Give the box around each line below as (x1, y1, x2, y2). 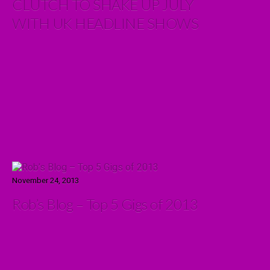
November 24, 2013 (12, 176, 79, 185)
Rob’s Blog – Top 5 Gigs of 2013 (12, 195, 198, 213)
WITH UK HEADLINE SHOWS (12, 14, 199, 32)
